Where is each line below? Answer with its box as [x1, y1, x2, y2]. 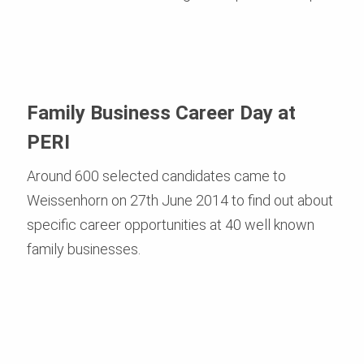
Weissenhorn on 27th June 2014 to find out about [27, 191, 333, 209]
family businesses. [27, 240, 141, 258]
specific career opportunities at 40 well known [27, 215, 314, 233]
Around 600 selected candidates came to [27, 167, 286, 184]
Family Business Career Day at [27, 101, 296, 124]
